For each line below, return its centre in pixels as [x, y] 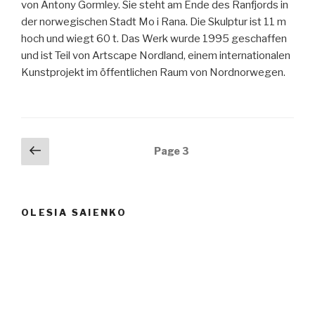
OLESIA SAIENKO [74, 212]
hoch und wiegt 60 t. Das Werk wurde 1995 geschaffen [154, 38]
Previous [77, 150]
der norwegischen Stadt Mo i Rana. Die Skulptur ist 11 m [154, 21]
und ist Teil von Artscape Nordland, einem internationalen [156, 55]
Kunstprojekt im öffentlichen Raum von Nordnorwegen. [153, 72]
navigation [56, 168]
